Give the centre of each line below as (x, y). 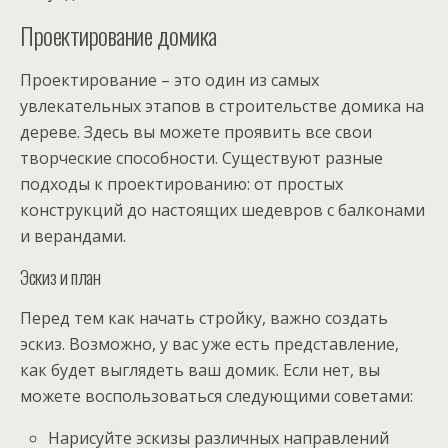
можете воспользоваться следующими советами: (216, 396)
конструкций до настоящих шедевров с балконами (222, 210)
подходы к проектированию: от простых (181, 184)
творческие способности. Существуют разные (201, 158)
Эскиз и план (60, 277)
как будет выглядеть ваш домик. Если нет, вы (200, 370)
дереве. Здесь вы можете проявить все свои (196, 132)
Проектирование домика (118, 35)
